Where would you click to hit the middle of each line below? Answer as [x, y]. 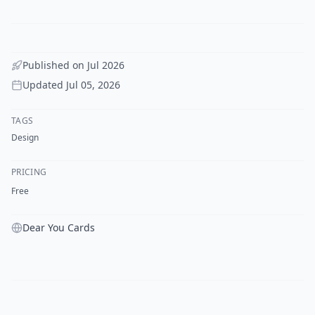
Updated [44, 84]
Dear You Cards [59, 227]
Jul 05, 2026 [93, 84]
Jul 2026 [106, 65]
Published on [55, 65]
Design [25, 137]
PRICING [29, 172]
